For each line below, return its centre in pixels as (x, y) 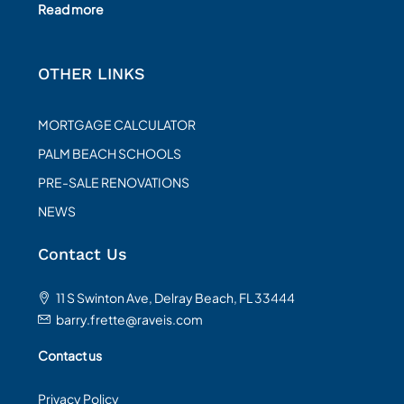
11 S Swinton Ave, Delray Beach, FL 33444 (175, 298)
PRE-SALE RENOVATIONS (114, 182)
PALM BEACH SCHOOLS (110, 153)
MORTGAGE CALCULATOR (117, 124)
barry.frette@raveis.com (129, 319)
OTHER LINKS (92, 73)
